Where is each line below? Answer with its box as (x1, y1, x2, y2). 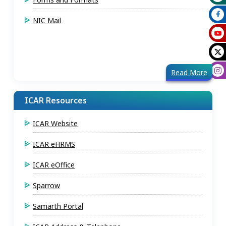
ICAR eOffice (33, 160, 75, 169)
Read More (171, 68, 207, 77)
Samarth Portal (33, 201, 83, 211)
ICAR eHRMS (33, 139, 75, 149)
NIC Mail (33, 16, 61, 25)
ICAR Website (33, 119, 78, 128)
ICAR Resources (25, 95, 87, 106)
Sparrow (33, 181, 60, 190)
